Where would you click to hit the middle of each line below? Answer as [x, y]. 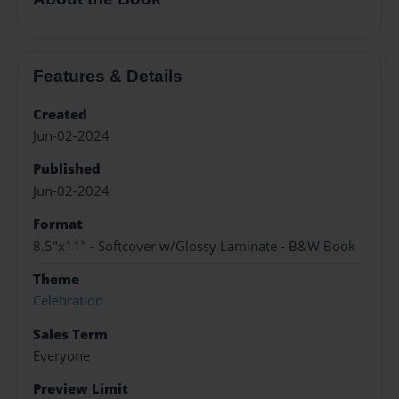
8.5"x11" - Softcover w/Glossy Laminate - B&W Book [194, 246]
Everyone [61, 356]
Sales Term [70, 334]
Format [58, 224]
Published [67, 169]
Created [60, 114]
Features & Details [108, 76]
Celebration [68, 301]
